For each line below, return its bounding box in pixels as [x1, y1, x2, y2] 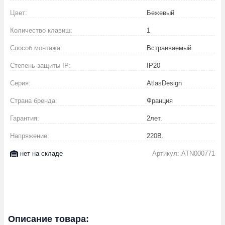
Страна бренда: [10, 97, 57, 105]
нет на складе [20, 150, 63, 158]
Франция [147, 97, 173, 105]
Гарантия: [10, 115, 39, 123]
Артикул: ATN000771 [152, 150, 215, 158]
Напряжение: [10, 132, 49, 140]
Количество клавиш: [10, 27, 72, 35]
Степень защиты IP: [10, 62, 71, 70]
